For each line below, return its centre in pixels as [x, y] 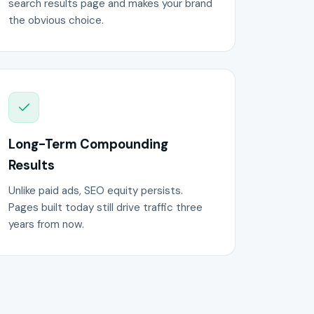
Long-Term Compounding [88, 144]
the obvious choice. [56, 20]
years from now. [46, 225]
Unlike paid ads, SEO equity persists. [95, 191]
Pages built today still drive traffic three [105, 208]
